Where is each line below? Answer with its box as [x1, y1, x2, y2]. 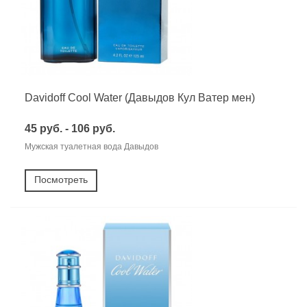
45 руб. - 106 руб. [25, 122, 115, 134]
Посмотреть [34, 173, 88, 185]
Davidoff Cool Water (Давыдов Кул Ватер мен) [25, 91, 255, 103]
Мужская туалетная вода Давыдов [25, 141, 158, 151]
